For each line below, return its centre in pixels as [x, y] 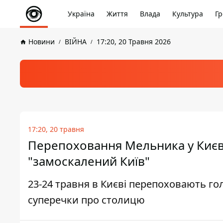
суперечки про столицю [86, 200]
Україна [81, 14]
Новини [42, 42]
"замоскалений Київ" [89, 161]
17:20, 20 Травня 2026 [134, 42]
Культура [188, 14]
